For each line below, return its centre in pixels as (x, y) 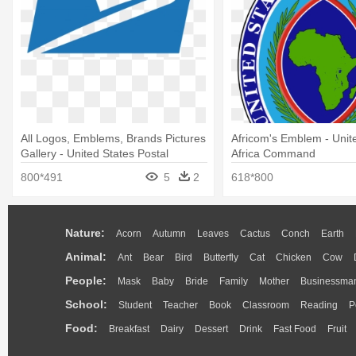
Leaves (213, 234)
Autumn (169, 234)
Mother (274, 281)
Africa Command (273, 153)
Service (39, 168)
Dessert (211, 329)
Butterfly (221, 257)
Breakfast (129, 329)
